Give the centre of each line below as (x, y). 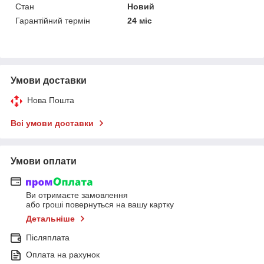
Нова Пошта (51, 100)
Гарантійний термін (53, 20)
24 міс (140, 20)
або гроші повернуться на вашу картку (100, 205)
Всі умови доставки (52, 123)
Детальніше (50, 219)
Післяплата (48, 238)
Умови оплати (44, 161)
